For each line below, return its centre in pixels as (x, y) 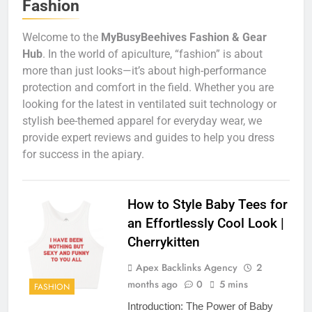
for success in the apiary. (83, 154)
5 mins (233, 284)
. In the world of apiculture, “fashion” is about (153, 54)
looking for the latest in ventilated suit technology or (149, 104)
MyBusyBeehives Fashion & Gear (184, 37)
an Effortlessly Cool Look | (205, 223)
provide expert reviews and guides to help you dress (148, 137)
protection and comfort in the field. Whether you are (148, 87)
